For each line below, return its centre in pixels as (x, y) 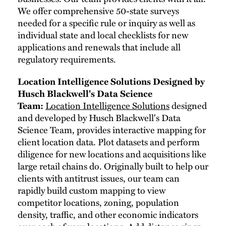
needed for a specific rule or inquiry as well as (106, 23)
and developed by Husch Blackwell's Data (99, 118)
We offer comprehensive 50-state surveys (98, 11)
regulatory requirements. (67, 59)
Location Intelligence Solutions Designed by (111, 81)
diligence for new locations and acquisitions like (112, 154)
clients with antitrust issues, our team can (99, 178)
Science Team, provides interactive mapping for (112, 130)
